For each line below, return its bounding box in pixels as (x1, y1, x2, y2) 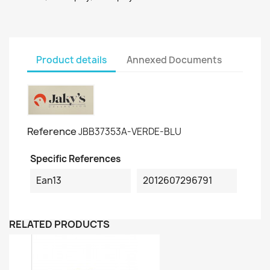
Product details (36, 53, 107, 66)
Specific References (30, 152, 121, 165)
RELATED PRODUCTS (9, 218, 110, 231)
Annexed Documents (127, 53, 222, 66)
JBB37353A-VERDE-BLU (78, 125, 181, 138)
